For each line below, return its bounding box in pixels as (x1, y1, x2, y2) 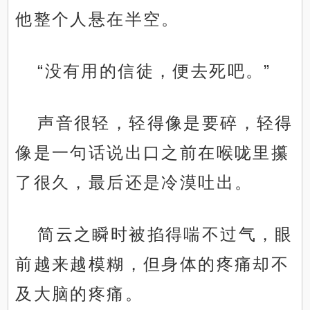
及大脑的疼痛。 (15, 284, 144, 304)
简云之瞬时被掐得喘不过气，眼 (37, 225, 293, 244)
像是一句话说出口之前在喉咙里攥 (15, 143, 290, 163)
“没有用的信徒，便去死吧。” (37, 62, 271, 81)
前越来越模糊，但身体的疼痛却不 (15, 255, 290, 274)
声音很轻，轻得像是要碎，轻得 (37, 113, 293, 133)
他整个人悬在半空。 (15, 10, 180, 29)
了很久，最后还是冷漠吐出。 (15, 173, 253, 192)
